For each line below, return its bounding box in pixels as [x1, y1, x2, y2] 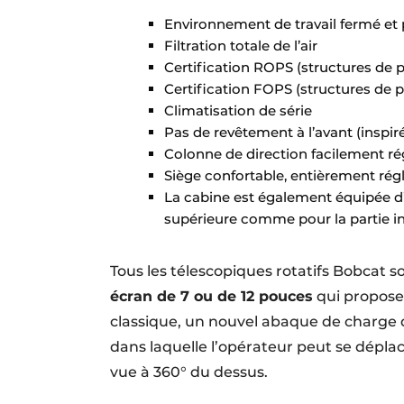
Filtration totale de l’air [164, 36, 321, 54]
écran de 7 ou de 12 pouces [110, 287, 313, 305]
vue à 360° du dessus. [110, 363, 271, 381]
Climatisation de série [164, 101, 316, 119]
